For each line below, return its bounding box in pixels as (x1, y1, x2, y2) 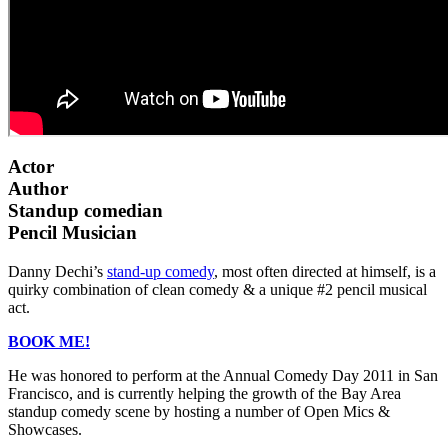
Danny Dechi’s (8, 262, 107, 280)
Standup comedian (8, 199, 163, 221)
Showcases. (8, 420, 82, 438)
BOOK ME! (8, 332, 90, 350)
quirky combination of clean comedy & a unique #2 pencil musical (8, 280, 427, 298)
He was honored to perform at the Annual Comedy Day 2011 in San (8, 366, 438, 384)
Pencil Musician (8, 221, 137, 243)
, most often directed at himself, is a (214, 262, 436, 280)
